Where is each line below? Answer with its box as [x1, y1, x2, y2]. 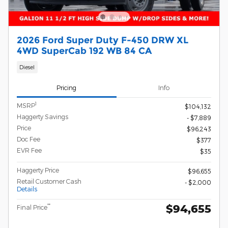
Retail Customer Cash [17, 177, 81, 185]
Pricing [56, 84, 77, 92]
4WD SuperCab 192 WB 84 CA [17, 45, 152, 56]
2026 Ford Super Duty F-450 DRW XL [17, 35, 188, 46]
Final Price [17, 203, 47, 211]
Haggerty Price [17, 166, 59, 174]
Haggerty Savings [17, 112, 68, 120]
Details [17, 185, 37, 192]
